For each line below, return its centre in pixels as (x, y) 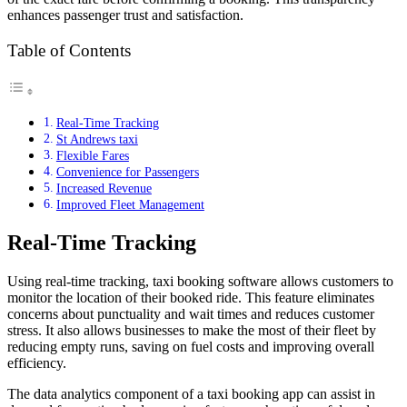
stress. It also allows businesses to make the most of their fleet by (192, 331)
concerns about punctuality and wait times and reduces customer (191, 314)
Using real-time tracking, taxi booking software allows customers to (200, 282)
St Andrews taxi (97, 139)
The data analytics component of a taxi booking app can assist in (191, 394)
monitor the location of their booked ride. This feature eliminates (191, 298)
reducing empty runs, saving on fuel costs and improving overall (191, 347)
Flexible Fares (92, 156)
